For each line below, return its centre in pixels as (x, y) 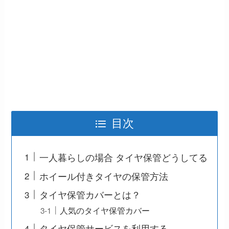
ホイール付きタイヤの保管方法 (104, 176)
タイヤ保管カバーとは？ (90, 194)
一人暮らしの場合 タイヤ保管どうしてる (124, 157)
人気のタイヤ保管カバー (105, 210)
